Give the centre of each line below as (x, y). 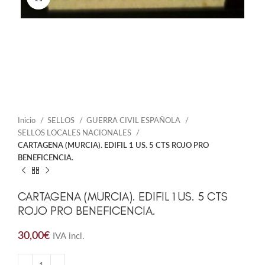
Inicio (28, 121)
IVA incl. (69, 237)
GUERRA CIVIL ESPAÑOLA (134, 121)
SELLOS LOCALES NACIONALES (75, 133)
